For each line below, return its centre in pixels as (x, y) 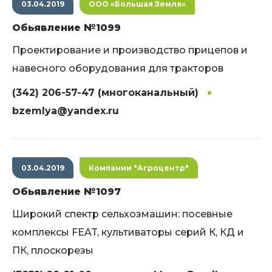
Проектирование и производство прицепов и (130, 50)
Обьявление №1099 (66, 28)
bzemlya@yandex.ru (66, 111)
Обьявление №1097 (66, 192)
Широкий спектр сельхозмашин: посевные (122, 214)
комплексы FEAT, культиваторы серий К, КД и (128, 232)
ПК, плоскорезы (53, 250)
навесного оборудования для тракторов (118, 68)
